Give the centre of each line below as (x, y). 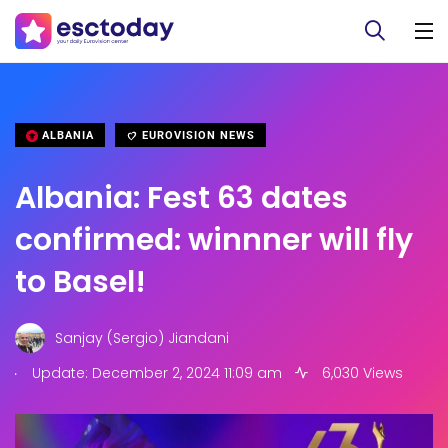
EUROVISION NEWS (196, 135)
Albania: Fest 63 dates (181, 198)
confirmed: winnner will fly (214, 240)
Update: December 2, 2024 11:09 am (155, 373)
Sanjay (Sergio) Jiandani (142, 337)
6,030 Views (360, 373)
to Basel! (80, 282)
